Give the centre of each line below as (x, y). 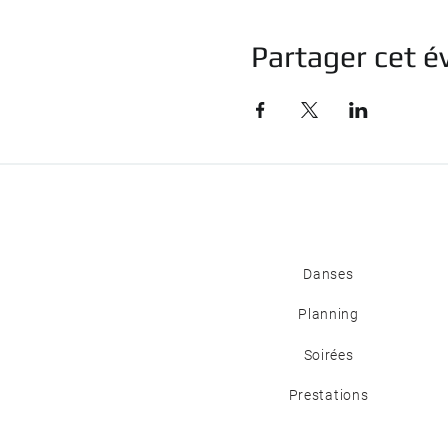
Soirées (328, 355)
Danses (328, 274)
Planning (328, 314)
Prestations (328, 395)
